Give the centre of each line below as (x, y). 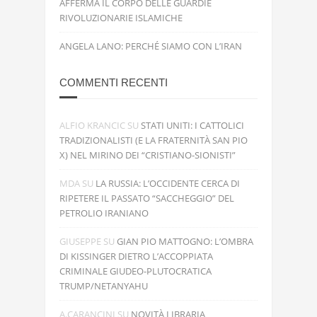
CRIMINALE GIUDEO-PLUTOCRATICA (136, 271)
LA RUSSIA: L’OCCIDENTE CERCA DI (168, 183)
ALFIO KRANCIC (92, 125)
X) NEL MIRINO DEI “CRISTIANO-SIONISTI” (148, 155)
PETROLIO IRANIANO (104, 213)
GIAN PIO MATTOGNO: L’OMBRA (185, 241)
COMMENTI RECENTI (114, 82)
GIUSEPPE (80, 241)
